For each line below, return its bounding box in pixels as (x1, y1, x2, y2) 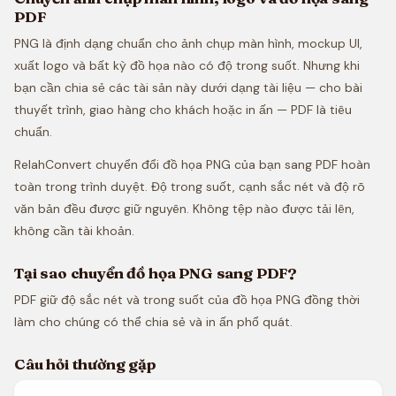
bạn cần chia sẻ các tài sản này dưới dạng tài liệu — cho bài (14, 80, 362, 95)
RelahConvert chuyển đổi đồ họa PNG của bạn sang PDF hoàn (14, 156, 370, 172)
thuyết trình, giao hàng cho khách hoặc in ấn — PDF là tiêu (14, 102, 352, 118)
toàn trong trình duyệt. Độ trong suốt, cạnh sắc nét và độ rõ (14, 179, 365, 194)
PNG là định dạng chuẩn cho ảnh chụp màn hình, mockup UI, (14, 35, 362, 51)
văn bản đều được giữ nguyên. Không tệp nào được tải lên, (14, 201, 354, 217)
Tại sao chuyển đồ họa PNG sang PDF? (14, 263, 298, 282)
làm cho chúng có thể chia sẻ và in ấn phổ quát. (14, 314, 293, 330)
